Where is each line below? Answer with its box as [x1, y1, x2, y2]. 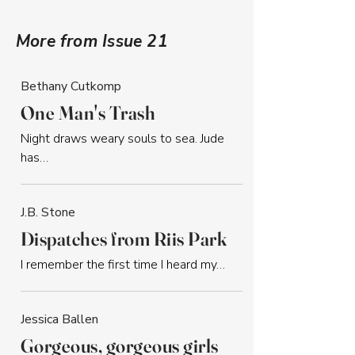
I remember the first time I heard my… [21, 256, 225, 273]
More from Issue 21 [16, 30, 168, 52]
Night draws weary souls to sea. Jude [21, 130, 227, 147]
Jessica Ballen [21, 311, 98, 328]
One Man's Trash [21, 101, 156, 124]
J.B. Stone [21, 204, 75, 221]
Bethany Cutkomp [21, 78, 121, 95]
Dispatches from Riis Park [21, 227, 227, 250]
